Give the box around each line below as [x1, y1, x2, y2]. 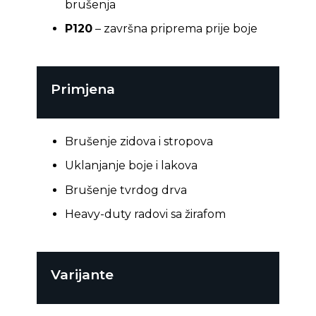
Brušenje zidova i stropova [64, 134, 213, 148]
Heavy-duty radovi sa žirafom [64, 207, 226, 221]
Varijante [50, 266, 114, 284]
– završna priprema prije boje [92, 22, 257, 36]
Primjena [50, 80, 115, 98]
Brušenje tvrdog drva [64, 183, 187, 197]
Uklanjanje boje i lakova [64, 159, 197, 173]
